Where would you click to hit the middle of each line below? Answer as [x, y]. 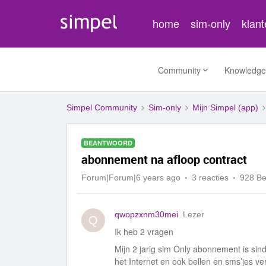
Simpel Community [102, 107]
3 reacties [210, 178]
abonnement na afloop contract [164, 159]
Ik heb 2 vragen [144, 232]
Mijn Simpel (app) [225, 107]
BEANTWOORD [108, 143]
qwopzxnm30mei [146, 214]
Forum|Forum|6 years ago [131, 178]
